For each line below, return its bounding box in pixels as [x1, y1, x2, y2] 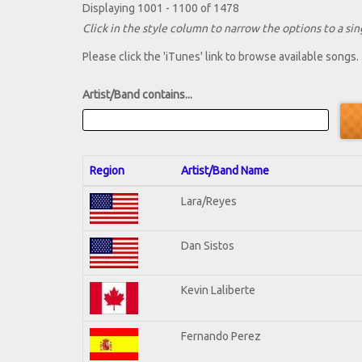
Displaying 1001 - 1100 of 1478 [82, 2, 239, 15]
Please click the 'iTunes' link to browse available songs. [82, 50, 359, 64]
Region [90, 163, 124, 177]
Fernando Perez [181, 329, 261, 343]
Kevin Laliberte [181, 283, 255, 297]
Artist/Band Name [181, 163, 269, 177]
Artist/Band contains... [82, 88, 192, 102]
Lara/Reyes [181, 194, 237, 208]
